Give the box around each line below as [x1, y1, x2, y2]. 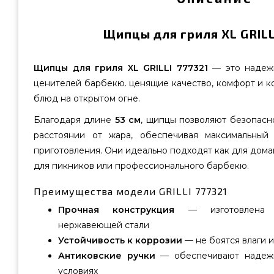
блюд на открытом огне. [34, 93, 140, 104]
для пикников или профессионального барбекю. [34, 160, 249, 171]
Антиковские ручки [58, 250, 155, 261]
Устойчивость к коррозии [58, 235, 182, 246]
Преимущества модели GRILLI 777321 [34, 185, 228, 197]
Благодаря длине [34, 114, 115, 125]
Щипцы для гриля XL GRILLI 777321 [34, 62, 208, 73]
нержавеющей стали [58, 220, 149, 231]
